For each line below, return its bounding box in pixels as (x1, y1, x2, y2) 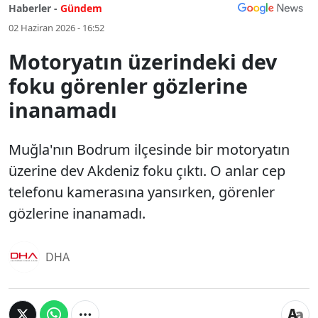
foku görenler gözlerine (9, 72, 248, 99)
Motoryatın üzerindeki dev (9, 48, 277, 75)
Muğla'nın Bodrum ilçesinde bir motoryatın (9, 140, 290, 159)
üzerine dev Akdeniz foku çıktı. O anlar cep (9, 161, 285, 180)
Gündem (60, 1, 102, 15)
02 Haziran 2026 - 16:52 (9, 21, 104, 34)
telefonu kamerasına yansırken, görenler (9, 182, 275, 202)
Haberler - (9, 1, 57, 15)
